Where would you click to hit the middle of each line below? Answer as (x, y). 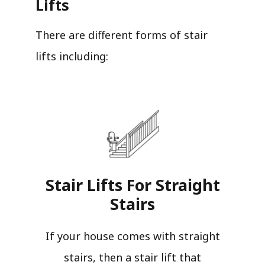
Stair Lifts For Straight (132, 185)
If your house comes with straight (132, 236)
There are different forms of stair (122, 35)
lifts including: (72, 56)
